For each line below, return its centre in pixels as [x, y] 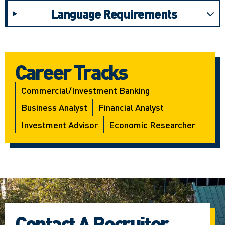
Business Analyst [54, 107]
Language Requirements [114, 14]
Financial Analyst [131, 107]
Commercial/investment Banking [85, 90]
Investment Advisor [60, 125]
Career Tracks [71, 72]
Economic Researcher [152, 125]
